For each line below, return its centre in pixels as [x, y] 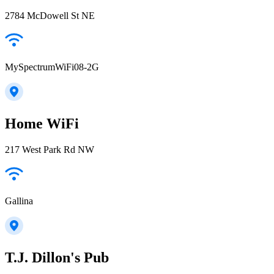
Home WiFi [42, 123]
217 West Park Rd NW [50, 149]
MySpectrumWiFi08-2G [52, 67]
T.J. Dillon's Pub [57, 257]
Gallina [19, 201]
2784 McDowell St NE [50, 16]
